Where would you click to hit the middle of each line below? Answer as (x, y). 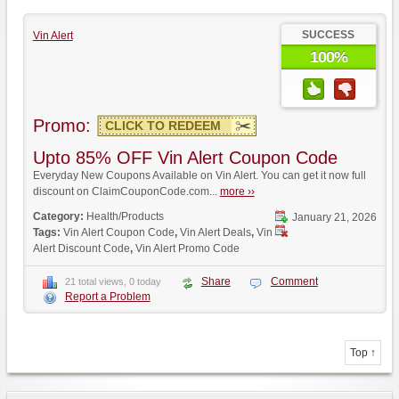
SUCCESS (329, 35)
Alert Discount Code (81, 248)
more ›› (237, 191)
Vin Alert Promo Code (187, 248)
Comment (294, 281)
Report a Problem (107, 297)
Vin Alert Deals (215, 232)
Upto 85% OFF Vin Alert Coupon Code (185, 158)
